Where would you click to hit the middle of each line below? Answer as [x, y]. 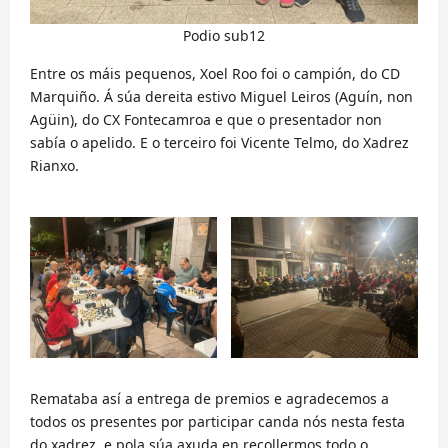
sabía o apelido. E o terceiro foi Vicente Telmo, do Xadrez [219, 143]
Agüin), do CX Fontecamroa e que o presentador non [206, 120]
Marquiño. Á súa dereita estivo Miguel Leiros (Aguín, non [221, 97]
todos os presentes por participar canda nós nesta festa [217, 421]
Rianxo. [54, 166]
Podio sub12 [224, 36]
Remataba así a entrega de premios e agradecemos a [209, 398]
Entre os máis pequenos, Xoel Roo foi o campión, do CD [215, 74]
